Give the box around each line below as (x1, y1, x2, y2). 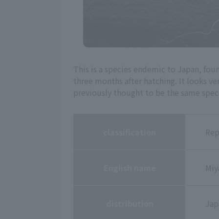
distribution (106, 197, 153, 209)
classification (103, 126, 156, 138)
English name (103, 161, 156, 174)
